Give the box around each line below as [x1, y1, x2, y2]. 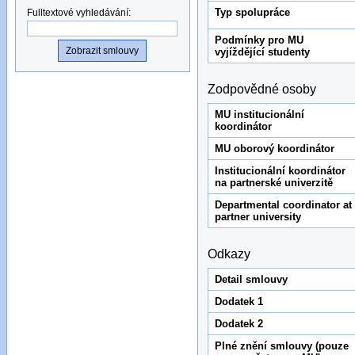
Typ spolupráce [214, 6, 290, 18]
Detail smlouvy [214, 273, 288, 285]
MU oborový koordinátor [214, 142, 334, 155]
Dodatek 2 [214, 317, 263, 330]
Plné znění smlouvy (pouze [214, 339, 349, 352]
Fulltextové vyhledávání [27, 6, 129, 18]
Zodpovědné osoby [208, 82, 317, 96]
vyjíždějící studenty [214, 45, 310, 58]
